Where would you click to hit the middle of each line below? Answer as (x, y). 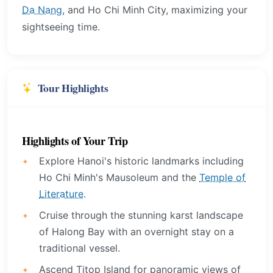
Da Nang (42, 9)
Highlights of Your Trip (75, 140)
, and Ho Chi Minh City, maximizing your (155, 9)
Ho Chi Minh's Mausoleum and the (119, 178)
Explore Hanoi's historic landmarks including (141, 161)
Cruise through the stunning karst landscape (141, 215)
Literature (61, 194)
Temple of (222, 178)
